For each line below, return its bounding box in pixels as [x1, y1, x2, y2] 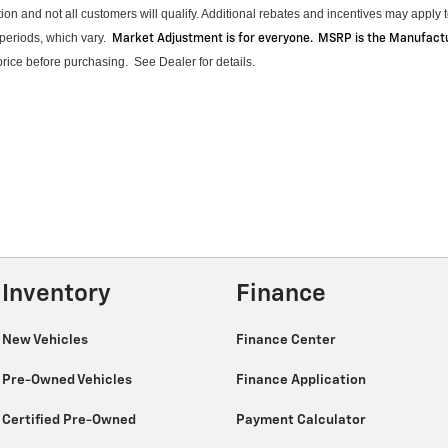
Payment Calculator [236, 412, 369, 427]
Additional [201, 7, 256, 22]
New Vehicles [2, 332, 91, 347]
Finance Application [236, 372, 369, 387]
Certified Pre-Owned [2, 412, 139, 427]
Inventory [2, 282, 111, 307]
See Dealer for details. [134, 55, 255, 70]
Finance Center [236, 332, 339, 347]
